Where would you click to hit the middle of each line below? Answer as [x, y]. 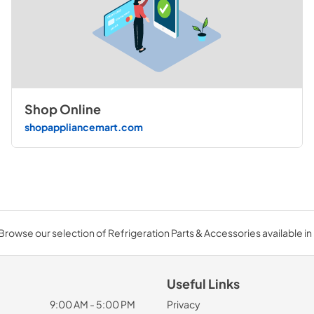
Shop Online [62, 109]
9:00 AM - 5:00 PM [92, 304]
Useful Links [203, 284]
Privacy [184, 304]
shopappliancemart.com [83, 127]
